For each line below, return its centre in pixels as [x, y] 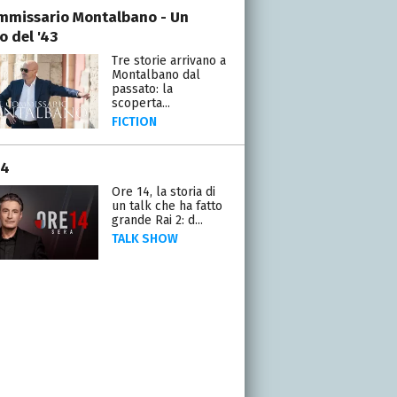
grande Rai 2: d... [157, 220]
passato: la [142, 89]
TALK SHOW [144, 238]
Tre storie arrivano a [168, 60]
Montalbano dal [156, 74]
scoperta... [140, 103]
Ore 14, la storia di [163, 191]
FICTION [134, 121]
